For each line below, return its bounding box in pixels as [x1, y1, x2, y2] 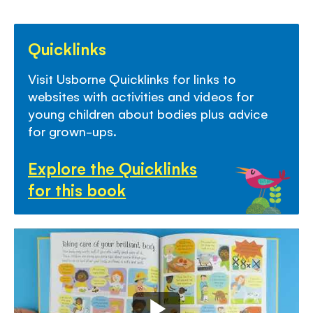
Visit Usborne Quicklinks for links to [28, 70, 236, 87]
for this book [28, 179, 126, 200]
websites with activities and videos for [28, 87, 254, 104]
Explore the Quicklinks [28, 157, 198, 178]
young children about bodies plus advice [28, 105, 268, 122]
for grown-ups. [28, 122, 117, 139]
